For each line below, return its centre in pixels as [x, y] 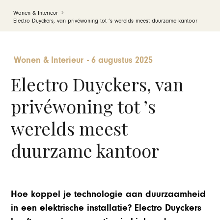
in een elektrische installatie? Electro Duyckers [106, 208]
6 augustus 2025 [122, 60]
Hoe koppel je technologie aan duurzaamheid [109, 194]
